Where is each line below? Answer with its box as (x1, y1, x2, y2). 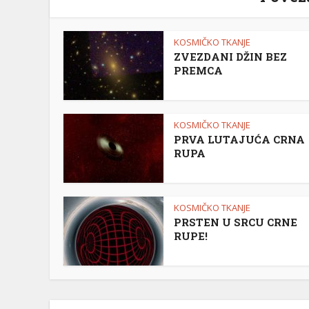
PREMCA (174, 63, 223, 78)
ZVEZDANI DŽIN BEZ (174, 50, 287, 64)
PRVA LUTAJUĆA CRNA (174, 132, 305, 147)
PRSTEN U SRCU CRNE (174, 215, 297, 230)
